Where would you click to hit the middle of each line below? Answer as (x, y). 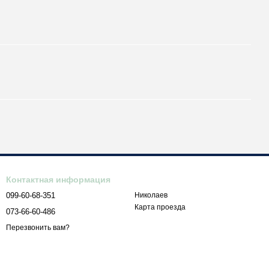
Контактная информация (58, 180)
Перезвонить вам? (38, 228)
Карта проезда (160, 207)
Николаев (151, 195)
